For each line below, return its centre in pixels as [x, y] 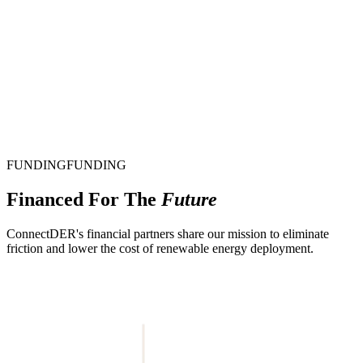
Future [189, 200]
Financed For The [84, 200]
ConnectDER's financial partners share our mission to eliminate [168, 234]
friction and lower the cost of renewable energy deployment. [160, 248]
